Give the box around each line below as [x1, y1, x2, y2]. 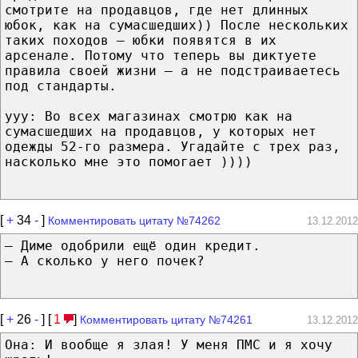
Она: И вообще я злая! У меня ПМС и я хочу [5, 336, 332, 352]
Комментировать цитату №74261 [80, 312, 253, 326]
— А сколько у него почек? [5, 253, 205, 268]
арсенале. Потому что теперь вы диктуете [5, 47, 316, 63]
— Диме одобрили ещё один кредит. [5, 237, 261, 253]
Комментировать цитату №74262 [48, 213, 221, 227]
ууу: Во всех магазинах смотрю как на [5, 108, 292, 124]
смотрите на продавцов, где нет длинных [5, 2, 308, 18]
